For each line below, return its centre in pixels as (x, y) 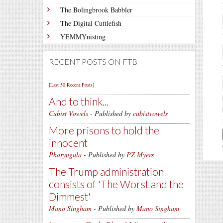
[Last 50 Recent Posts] (71, 85)
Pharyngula (65, 155)
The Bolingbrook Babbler (96, 10)
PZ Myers (140, 155)
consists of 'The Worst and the (116, 184)
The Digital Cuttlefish (91, 23)
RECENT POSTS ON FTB (93, 61)
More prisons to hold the (104, 130)
